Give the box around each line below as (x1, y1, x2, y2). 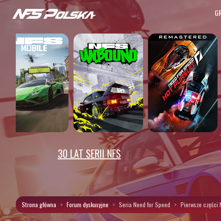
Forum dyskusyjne (67, 200, 109, 209)
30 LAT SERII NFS (57, 146, 121, 161)
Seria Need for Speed (119, 200, 170, 209)
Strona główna (22, 200, 56, 209)
